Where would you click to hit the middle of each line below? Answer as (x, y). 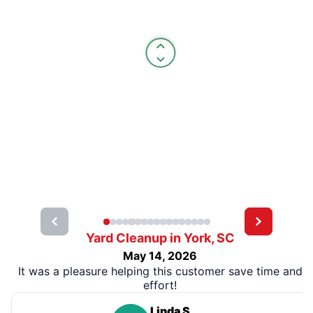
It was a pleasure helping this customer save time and (160, 271)
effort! (160, 285)
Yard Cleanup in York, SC (160, 238)
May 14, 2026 (160, 255)
